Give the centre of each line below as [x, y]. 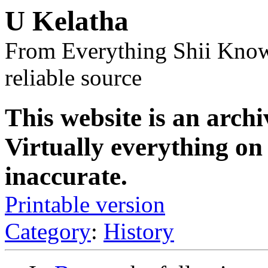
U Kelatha [67, 21]
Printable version [85, 204]
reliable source [73, 77]
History [139, 231]
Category [48, 231]
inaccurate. [66, 176]
